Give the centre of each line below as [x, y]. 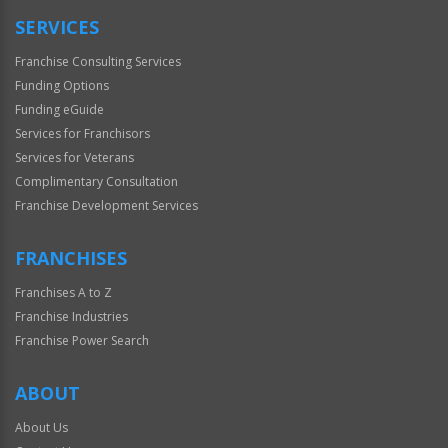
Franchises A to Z [63, 292]
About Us [41, 427]
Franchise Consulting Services [98, 61]
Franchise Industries [71, 316]
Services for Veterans [74, 157]
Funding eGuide [59, 109]
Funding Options [62, 85]
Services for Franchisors [82, 133]
